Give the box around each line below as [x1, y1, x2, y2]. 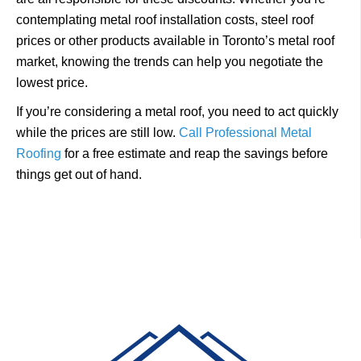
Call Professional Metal [179, 126, 312, 139]
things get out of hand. [16, 168, 142, 181]
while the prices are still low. [16, 126, 179, 139]
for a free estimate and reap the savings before [61, 147, 328, 160]
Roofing [16, 147, 61, 160]
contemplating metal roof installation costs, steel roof [16, 13, 313, 27]
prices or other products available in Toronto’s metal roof [16, 34, 334, 48]
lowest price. [16, 76, 91, 89]
